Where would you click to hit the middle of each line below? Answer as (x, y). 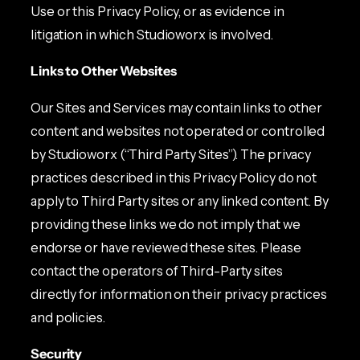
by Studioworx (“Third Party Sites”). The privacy (171, 154)
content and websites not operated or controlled (178, 131)
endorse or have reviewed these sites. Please (166, 247)
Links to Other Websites (104, 71)
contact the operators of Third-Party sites (157, 270)
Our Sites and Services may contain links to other (177, 107)
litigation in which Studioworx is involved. (152, 35)
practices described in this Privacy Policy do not (174, 177)
